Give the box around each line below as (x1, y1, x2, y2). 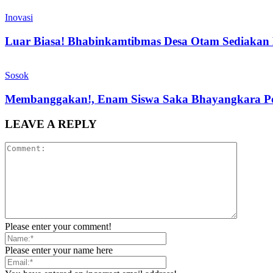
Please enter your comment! (5, 221, 112, 232)
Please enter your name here (5, 245, 113, 256)
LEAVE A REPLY (5, 117, 97, 130)
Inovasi (5, 12, 33, 23)
